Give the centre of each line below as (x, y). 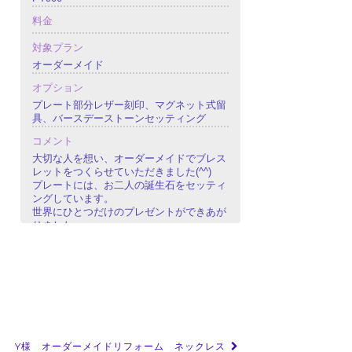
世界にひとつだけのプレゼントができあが (129, 212)
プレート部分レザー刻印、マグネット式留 (129, 105)
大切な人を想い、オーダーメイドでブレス (129, 159)
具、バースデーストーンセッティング (119, 119)
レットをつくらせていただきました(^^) (122, 172)
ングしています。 (73, 199)
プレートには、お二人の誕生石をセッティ (129, 185)
